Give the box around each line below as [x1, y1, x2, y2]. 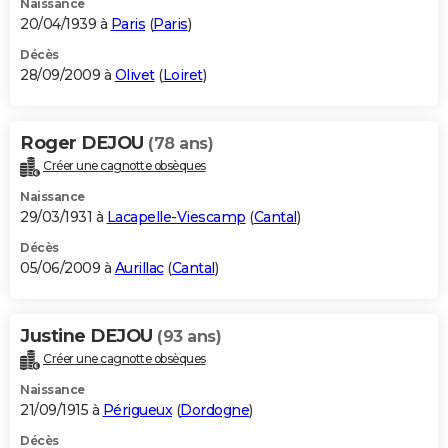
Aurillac [114, 258, 164, 277]
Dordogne [180, 400, 249, 419]
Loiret [162, 65, 203, 84]
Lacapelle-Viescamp [106, 207, 246, 226]
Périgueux [102, 400, 172, 419]
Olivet [114, 65, 155, 84]
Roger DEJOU [20, 131, 148, 154]
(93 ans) [157, 326, 221, 346]
